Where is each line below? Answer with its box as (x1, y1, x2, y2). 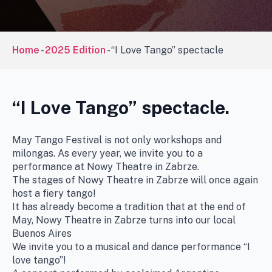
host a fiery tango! (12, 187, 96, 199)
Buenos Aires (12, 227, 72, 239)
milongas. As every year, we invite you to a (12, 147, 203, 159)
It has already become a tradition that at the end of (12, 200, 246, 212)
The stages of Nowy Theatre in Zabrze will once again (12, 174, 258, 186)
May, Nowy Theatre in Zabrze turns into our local (12, 214, 236, 226)
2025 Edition (45, 44, 106, 56)
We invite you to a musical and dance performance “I (12, 240, 250, 253)
